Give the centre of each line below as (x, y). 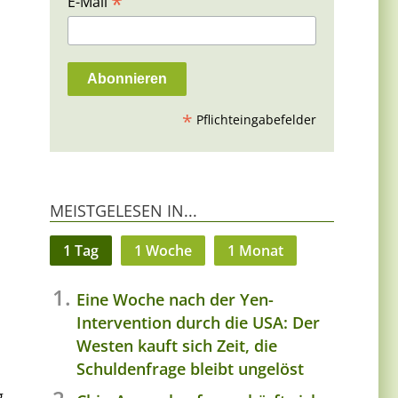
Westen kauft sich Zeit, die (177, 345)
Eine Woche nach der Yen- (175, 299)
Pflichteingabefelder (255, 119)
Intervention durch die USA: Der (198, 322)
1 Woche (163, 250)
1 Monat (255, 250)
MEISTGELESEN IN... (123, 210)
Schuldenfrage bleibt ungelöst (190, 368)
